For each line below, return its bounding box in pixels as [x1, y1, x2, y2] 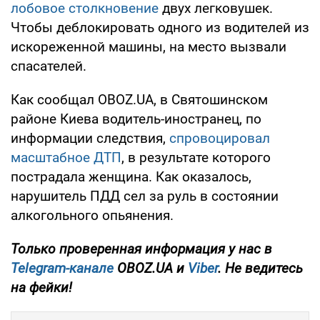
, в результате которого [121, 149, 271, 166]
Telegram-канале [11, 260, 114, 277]
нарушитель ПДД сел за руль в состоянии [11, 188, 279, 205]
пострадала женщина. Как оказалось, [11, 169, 251, 186]
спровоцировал [169, 130, 270, 147]
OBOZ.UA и [114, 260, 188, 277]
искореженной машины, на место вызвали [11, 39, 286, 56]
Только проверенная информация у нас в [11, 241, 272, 258]
